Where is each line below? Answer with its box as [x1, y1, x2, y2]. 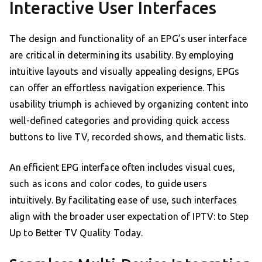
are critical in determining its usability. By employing [9, 50, 234, 61]
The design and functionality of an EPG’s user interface [9, 33, 247, 44]
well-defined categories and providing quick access [9, 115, 230, 126]
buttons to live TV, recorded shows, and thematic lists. [9, 132, 246, 143]
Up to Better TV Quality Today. [9, 227, 143, 239]
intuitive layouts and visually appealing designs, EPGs [9, 66, 240, 77]
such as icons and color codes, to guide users [9, 178, 207, 189]
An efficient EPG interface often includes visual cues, [9, 162, 236, 173]
